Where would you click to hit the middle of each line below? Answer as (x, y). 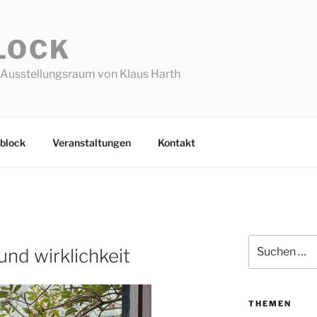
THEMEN (270, 304)
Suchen (266, 242)
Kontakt (176, 142)
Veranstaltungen (91, 142)
